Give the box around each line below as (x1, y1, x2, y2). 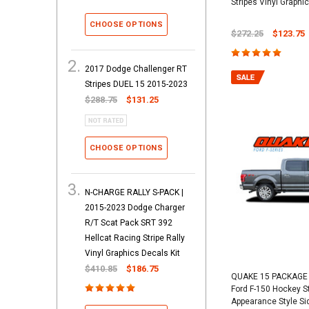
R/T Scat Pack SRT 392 (85, 217, 172, 228)
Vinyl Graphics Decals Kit (85, 248, 180, 258)
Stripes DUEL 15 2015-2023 (85, 79, 188, 89)
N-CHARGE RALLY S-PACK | (85, 187, 183, 197)
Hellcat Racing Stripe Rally (85, 232, 185, 243)
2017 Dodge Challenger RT (85, 63, 187, 74)
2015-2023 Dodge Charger (85, 202, 185, 212)
